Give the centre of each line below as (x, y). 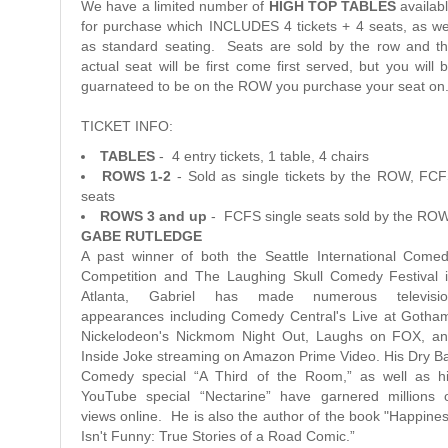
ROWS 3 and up (153, 215)
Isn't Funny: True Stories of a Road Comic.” (218, 435)
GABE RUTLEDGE (141, 235)
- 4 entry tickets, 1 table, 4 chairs (262, 155)
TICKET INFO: (129, 125)
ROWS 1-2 (136, 175)
